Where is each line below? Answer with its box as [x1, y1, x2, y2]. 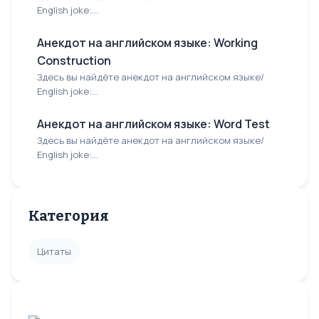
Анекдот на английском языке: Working [37, 35, 258, 51]
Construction [37, 53, 111, 68]
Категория [28, 207, 109, 224]
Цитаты [37, 245, 71, 258]
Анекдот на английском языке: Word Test [37, 116, 270, 132]
